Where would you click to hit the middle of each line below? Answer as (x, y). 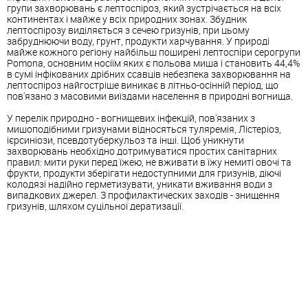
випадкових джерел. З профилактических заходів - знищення (143, 195)
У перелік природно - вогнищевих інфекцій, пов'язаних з (131, 118)
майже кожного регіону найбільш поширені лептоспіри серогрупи (154, 52)
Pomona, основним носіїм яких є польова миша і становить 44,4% (153, 63)
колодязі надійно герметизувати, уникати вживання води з (140, 184)
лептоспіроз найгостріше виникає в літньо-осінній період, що (143, 85)
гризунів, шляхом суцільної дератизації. (95, 206)
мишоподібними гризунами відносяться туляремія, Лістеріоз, (144, 129)
